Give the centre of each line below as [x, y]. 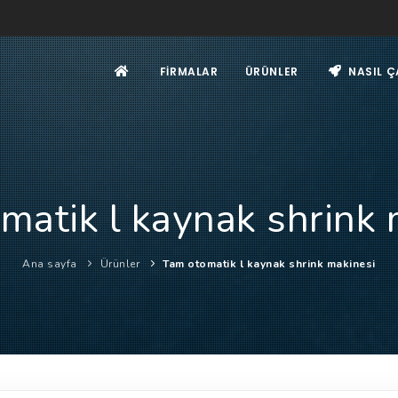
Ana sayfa [50, 264]
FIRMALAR [189, 72]
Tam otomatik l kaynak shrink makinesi [269, 264]
